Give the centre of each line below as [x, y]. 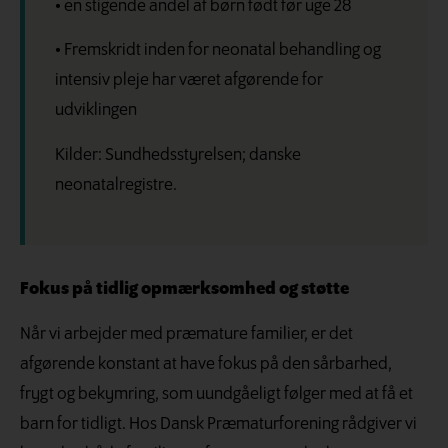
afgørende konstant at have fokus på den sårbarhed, [206, 364]
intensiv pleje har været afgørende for [189, 81]
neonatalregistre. [116, 185]
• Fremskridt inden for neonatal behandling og [218, 51]
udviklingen [96, 111]
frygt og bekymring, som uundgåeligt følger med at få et [216, 394]
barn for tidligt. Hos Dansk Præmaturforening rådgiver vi [218, 424]
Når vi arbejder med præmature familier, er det [186, 334]
